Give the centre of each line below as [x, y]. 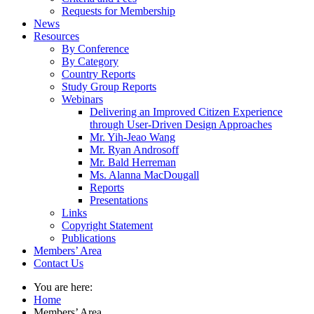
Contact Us [59, 263]
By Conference [95, 49]
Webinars [82, 99]
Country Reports [98, 74]
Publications [89, 238]
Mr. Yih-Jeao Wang [132, 137]
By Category [90, 61]
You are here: [66, 287]
